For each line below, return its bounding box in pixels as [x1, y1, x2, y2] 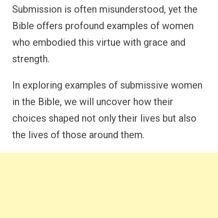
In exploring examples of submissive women [12, 79, 202, 91]
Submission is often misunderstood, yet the [12, 3, 198, 15]
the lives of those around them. [12, 129, 145, 141]
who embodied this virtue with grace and [12, 36, 185, 48]
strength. [12, 53, 50, 65]
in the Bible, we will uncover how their [12, 96, 173, 108]
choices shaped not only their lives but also [12, 112, 197, 124]
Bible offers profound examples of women [12, 20, 194, 32]
